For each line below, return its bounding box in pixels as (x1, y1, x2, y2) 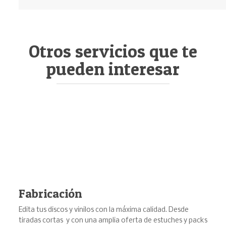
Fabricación (18, 186, 82, 201)
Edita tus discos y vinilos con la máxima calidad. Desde (18, 206, 189, 214)
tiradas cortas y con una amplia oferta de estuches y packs (18, 217, 207, 225)
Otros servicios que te (28, 40, 197, 62)
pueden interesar (46, 58, 180, 80)
